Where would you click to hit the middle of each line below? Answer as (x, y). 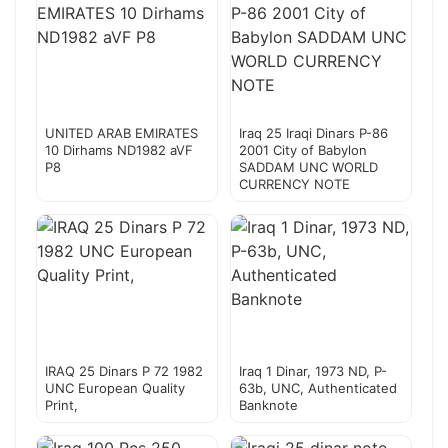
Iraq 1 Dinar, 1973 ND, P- (313, 371)
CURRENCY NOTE (294, 184)
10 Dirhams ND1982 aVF (119, 150)
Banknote (268, 405)
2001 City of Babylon (303, 150)
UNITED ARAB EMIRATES (121, 133)
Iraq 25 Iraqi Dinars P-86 (313, 133)
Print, (61, 405)
